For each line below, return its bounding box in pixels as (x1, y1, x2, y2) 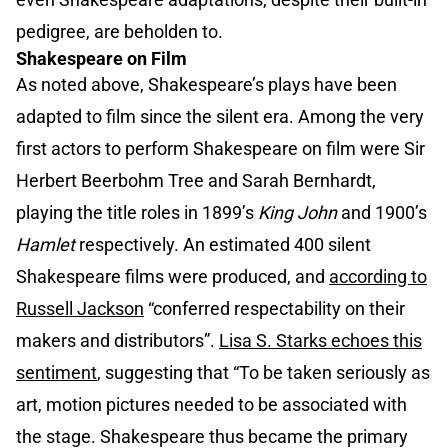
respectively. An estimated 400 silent (75, 234, 371, 256)
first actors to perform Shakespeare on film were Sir (16, 138, 425, 160)
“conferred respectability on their (144, 298, 405, 320)
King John (258, 202, 337, 224)
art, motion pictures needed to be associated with (16, 394, 407, 416)
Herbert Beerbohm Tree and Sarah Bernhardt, (16, 170, 376, 192)
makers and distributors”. (16, 330, 219, 352)
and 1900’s (337, 202, 427, 224)
